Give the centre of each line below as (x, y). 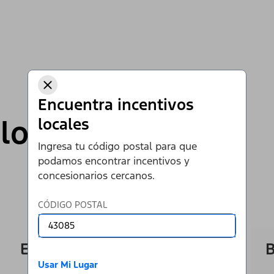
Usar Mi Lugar (68, 264)
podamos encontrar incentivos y (114, 161)
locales (64, 124)
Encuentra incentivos (116, 104)
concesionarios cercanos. (96, 175)
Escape (46, 249)
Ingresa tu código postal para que (117, 146)
